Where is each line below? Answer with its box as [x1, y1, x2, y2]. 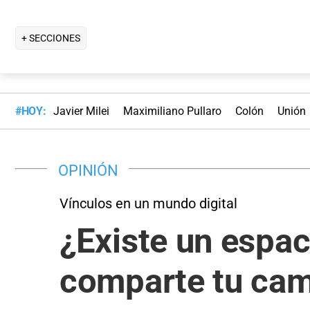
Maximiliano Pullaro [122, 104, 221, 118]
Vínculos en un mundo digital [60, 194, 237, 212]
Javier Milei [53, 104, 109, 118]
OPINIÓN [58, 161, 118, 179]
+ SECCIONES [21, 32, 80, 44]
